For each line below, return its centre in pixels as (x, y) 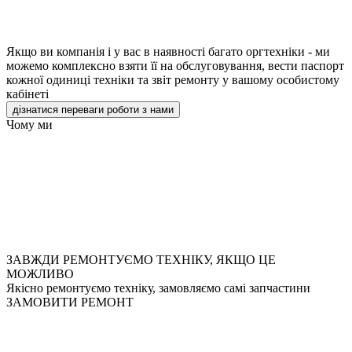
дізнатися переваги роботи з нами (93, 109)
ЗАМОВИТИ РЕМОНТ (70, 302)
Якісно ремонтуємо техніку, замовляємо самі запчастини (158, 288)
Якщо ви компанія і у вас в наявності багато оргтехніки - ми (168, 51)
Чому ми (29, 124)
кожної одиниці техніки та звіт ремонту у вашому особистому (173, 79)
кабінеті (27, 93)
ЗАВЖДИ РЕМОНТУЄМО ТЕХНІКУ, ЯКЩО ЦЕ (141, 259)
